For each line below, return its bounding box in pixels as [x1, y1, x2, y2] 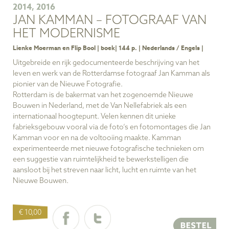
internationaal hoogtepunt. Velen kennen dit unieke [13, 112, 176, 122]
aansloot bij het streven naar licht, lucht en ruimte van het [13, 166, 196, 175]
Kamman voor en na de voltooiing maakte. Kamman [13, 134, 181, 143]
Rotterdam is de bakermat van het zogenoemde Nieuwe [13, 91, 193, 100]
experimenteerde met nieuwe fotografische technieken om [13, 145, 204, 154]
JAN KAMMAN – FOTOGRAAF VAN [13, 13, 207, 28]
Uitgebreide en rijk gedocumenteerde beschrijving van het [13, 59, 199, 68]
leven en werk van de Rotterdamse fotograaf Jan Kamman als [13, 70, 210, 79]
